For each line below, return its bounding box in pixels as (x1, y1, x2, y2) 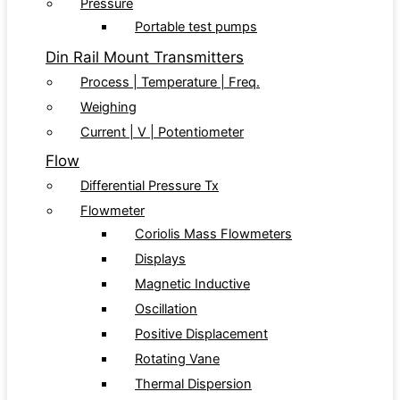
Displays (135, 251, 186, 268)
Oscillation (135, 301, 197, 318)
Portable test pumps (135, 19, 257, 36)
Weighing (80, 99, 137, 116)
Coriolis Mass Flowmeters (135, 226, 292, 243)
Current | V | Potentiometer (80, 124, 244, 141)
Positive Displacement (135, 326, 268, 343)
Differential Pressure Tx (80, 178, 219, 195)
